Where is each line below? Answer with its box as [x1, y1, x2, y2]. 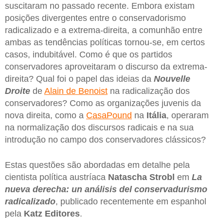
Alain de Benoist [44, 86, 108, 96]
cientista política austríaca [5, 172, 108, 182]
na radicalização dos [108, 86, 190, 96]
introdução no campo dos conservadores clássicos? [5, 134, 206, 145]
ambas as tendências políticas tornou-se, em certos [5, 37, 205, 47]
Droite [5, 86, 30, 96]
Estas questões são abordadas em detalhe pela [5, 160, 190, 170]
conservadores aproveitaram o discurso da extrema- [5, 61, 207, 72]
